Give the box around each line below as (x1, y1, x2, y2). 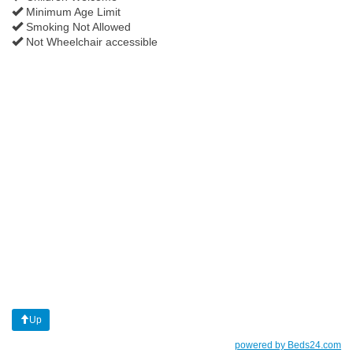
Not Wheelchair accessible (23, 35, 158, 48)
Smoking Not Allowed (23, 20, 131, 33)
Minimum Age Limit (23, 5, 121, 18)
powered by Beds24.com (235, 339, 341, 351)
